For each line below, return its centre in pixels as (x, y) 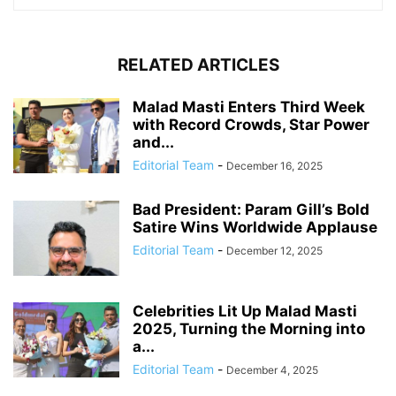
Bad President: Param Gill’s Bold (251, 210)
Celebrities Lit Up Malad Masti (245, 312)
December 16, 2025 (274, 166)
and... (153, 143)
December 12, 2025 (274, 251)
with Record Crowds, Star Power (251, 125)
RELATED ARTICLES (198, 65)
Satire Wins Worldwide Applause (255, 228)
